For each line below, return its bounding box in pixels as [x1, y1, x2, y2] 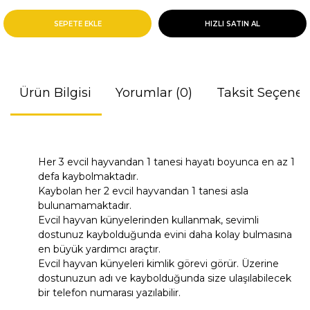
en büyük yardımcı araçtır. [38, 243, 161, 255]
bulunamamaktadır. [38, 199, 131, 212]
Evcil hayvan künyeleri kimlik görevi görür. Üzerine [38, 257, 279, 270]
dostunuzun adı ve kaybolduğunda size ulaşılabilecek [38, 272, 291, 284]
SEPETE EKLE [53, 19, 102, 28]
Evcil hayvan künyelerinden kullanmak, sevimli [38, 214, 259, 226]
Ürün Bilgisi [19, 85, 91, 100]
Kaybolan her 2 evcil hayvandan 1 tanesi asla [38, 185, 248, 197]
